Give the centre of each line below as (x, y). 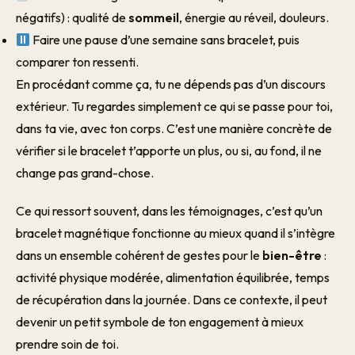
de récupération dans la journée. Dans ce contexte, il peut (172, 300)
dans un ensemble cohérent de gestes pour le (139, 255)
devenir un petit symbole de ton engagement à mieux (160, 322)
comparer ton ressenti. (77, 62)
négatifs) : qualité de (72, 17)
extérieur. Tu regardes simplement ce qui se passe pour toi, (174, 106)
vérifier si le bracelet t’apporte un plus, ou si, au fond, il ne (169, 151)
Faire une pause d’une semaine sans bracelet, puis (165, 40)
